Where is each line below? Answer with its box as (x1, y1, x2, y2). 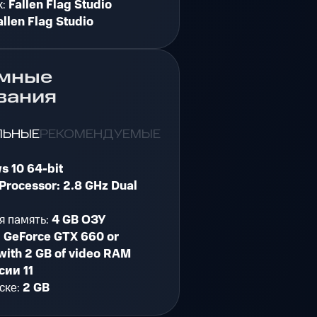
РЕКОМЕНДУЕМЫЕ (40, 125, 161, 142)
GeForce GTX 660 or (4, 229, 120, 246)
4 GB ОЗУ (52, 212, 106, 229)
